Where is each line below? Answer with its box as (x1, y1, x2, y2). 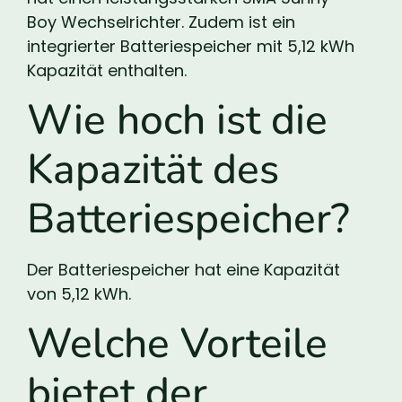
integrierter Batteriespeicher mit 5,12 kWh (27, 34, 354, 57)
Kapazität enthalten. (27, 58, 187, 82)
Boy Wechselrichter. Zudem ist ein (27, 10, 295, 33)
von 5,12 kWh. (27, 283, 131, 306)
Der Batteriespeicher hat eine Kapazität (27, 258, 340, 282)
